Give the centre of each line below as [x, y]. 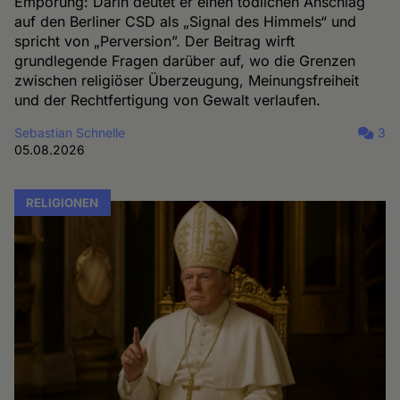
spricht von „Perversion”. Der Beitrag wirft [155, 42]
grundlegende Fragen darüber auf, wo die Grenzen [185, 61]
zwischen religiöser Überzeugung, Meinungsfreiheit [187, 81]
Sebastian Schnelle [70, 133]
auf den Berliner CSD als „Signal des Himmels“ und [186, 22]
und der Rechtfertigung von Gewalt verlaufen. [168, 100]
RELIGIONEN [62, 202]
